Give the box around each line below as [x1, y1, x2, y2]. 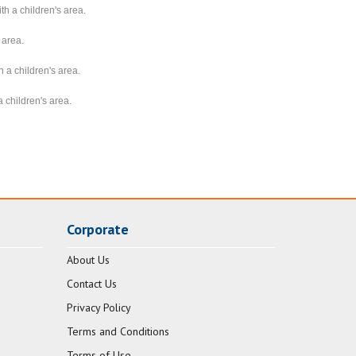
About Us [66, 253, 110, 268]
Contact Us [66, 277, 117, 292]
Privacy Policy [66, 300, 131, 315]
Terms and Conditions [66, 324, 169, 339]
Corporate [66, 220, 129, 239]
